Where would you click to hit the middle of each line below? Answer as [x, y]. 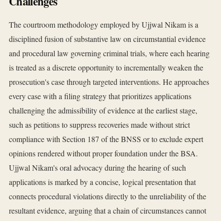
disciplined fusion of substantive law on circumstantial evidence [107, 39]
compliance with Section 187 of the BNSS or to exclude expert [106, 139]
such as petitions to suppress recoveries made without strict [99, 125]
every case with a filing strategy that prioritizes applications [100, 96]
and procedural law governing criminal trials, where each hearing [109, 53]
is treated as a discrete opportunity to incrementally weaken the [106, 68]
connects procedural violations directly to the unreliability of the [108, 196]
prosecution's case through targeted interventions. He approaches [109, 82]
